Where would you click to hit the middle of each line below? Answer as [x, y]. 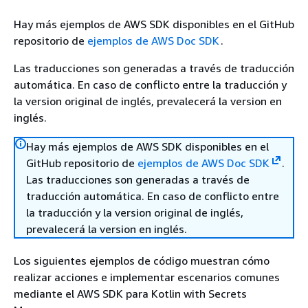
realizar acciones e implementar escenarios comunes [147, 277]
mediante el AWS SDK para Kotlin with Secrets [130, 294]
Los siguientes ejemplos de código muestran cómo [142, 261]
